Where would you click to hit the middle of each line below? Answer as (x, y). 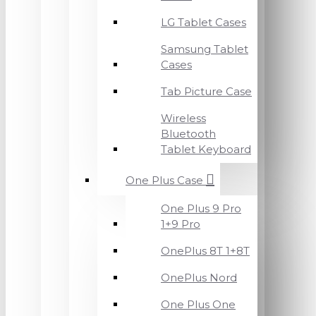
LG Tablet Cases (203, 22)
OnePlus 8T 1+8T (205, 251)
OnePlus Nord (199, 278)
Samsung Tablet (205, 49)
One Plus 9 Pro (201, 208)
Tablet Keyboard (206, 149)
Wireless (183, 118)
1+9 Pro (181, 224)
